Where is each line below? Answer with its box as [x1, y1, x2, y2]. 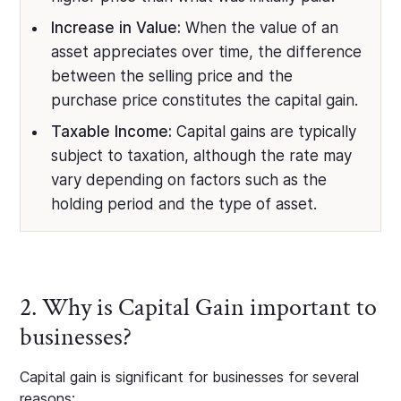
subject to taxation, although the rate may [51, 147, 353, 166]
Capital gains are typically [172, 123, 357, 141]
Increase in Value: [51, 19, 182, 38]
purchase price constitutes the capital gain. [51, 91, 359, 110]
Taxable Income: [51, 123, 173, 141]
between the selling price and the [51, 67, 294, 86]
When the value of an [181, 19, 339, 38]
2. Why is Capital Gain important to [20, 291, 378, 325]
